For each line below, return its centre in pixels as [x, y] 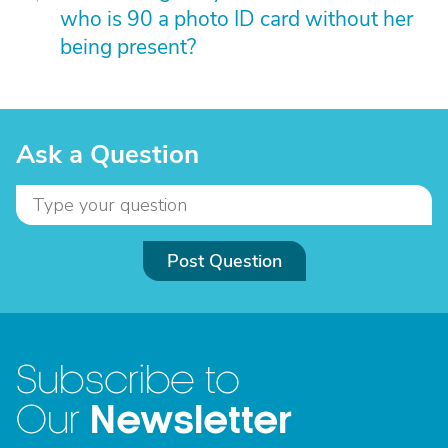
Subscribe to [128, 380]
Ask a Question [107, 154]
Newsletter [191, 420]
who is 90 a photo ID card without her [236, 19]
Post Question [224, 261]
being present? [128, 47]
